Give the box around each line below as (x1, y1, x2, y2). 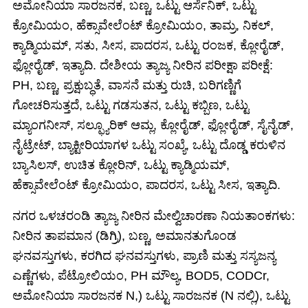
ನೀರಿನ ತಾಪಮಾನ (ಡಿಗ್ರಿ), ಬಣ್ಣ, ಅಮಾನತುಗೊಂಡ (12, 228, 236, 243)
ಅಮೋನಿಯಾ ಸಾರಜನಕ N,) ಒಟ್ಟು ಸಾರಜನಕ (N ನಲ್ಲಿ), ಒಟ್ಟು (12, 288, 289, 302)
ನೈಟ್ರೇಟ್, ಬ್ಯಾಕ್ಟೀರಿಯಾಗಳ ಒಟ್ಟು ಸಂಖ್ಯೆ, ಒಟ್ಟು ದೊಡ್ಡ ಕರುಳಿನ (12, 137, 285, 152)
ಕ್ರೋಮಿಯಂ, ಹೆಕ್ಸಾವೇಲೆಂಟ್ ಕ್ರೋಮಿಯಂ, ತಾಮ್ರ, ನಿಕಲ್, (12, 18, 274, 32)
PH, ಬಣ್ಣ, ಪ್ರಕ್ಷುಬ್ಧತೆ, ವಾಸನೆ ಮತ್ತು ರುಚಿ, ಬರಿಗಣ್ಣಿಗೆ (12, 78, 241, 92)
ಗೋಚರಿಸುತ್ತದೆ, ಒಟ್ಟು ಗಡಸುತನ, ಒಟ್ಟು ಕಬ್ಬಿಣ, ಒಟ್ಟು (12, 98, 249, 112)
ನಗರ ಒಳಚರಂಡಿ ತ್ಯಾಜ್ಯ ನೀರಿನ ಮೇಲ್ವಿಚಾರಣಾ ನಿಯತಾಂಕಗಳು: (12, 208, 295, 223)
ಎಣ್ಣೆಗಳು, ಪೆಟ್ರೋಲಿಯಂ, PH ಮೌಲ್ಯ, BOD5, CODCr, (12, 268, 269, 283)
